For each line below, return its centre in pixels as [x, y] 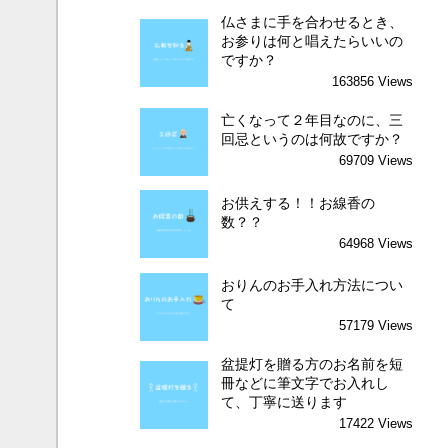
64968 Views [375, 243]
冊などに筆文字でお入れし [305, 383]
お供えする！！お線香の [298, 202]
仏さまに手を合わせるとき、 [312, 22]
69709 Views [375, 161]
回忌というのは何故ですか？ [312, 139]
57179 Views [375, 326]
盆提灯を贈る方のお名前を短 [312, 364]
